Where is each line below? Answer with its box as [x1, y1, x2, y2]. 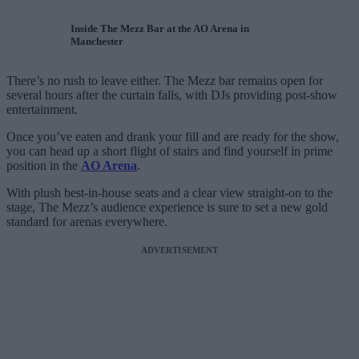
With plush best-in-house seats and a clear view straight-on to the [6, 186, 333, 200]
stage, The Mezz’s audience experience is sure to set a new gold [6, 200, 328, 215]
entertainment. [6, 103, 78, 117]
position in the [6, 159, 81, 173]
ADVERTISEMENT [140, 245, 219, 256]
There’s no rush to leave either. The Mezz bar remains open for [6, 74, 323, 88]
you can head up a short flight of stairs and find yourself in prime [6, 144, 333, 159]
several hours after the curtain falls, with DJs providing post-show [6, 88, 337, 103]
